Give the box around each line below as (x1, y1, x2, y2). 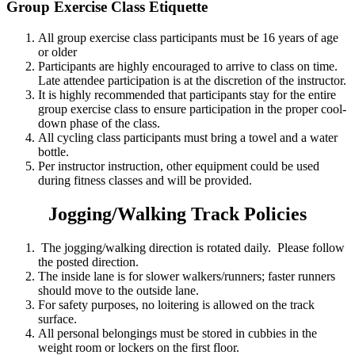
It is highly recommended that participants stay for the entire (38, 87, 336, 101)
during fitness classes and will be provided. (38, 173, 252, 187)
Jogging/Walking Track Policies (48, 203, 307, 224)
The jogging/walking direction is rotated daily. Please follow (38, 240, 345, 254)
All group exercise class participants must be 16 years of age (38, 30, 338, 44)
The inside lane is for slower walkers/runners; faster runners (38, 269, 335, 283)
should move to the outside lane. (38, 283, 199, 297)
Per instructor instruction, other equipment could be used (38, 158, 319, 173)
